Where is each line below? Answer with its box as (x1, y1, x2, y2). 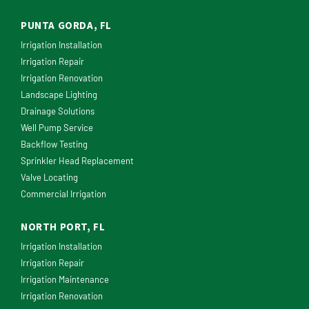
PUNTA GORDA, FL (21, 19, 112, 32)
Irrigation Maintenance (21, 274, 109, 286)
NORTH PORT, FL (21, 220, 106, 234)
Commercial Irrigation (21, 188, 106, 200)
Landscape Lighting (21, 89, 97, 101)
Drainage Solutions (21, 106, 94, 117)
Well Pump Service (21, 122, 93, 134)
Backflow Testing (21, 139, 88, 150)
